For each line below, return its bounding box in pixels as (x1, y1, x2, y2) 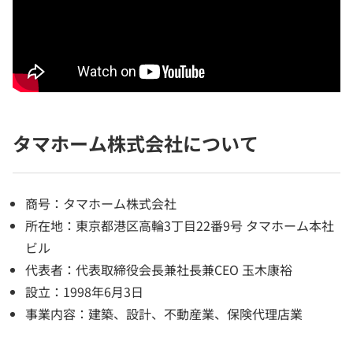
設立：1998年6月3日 (25, 282, 143, 302)
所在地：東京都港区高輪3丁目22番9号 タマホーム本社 (25, 216, 334, 236)
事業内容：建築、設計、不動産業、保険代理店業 (25, 304, 303, 324)
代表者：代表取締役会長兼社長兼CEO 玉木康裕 (25, 260, 292, 280)
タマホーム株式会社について (13, 129, 258, 158)
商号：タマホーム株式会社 (25, 194, 176, 214)
